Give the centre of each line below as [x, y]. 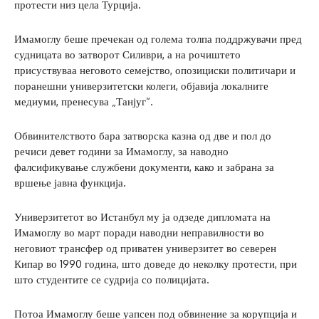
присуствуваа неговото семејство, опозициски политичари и [155, 70]
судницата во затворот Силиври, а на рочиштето [127, 55]
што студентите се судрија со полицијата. [112, 280]
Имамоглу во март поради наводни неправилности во [139, 233]
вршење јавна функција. [70, 183]
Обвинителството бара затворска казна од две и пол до [143, 136]
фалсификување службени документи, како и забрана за [144, 167]
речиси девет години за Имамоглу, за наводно [121, 152]
